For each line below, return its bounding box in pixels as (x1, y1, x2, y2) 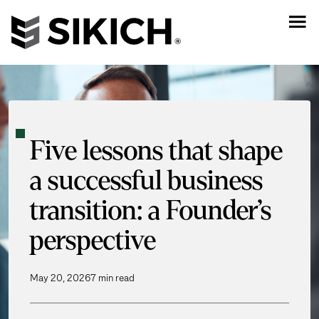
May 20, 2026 (30, 272, 90, 284)
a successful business (30, 167, 263, 196)
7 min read (90, 272, 135, 284)
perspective (30, 226, 156, 256)
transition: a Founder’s (30, 197, 271, 226)
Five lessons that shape (30, 137, 283, 166)
